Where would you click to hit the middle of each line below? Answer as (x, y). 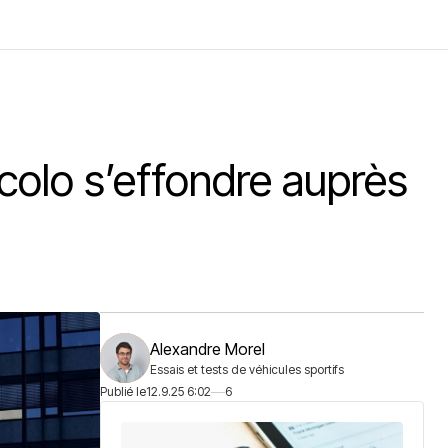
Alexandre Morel (207, 349)
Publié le (123, 391)
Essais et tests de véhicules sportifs (247, 369)
